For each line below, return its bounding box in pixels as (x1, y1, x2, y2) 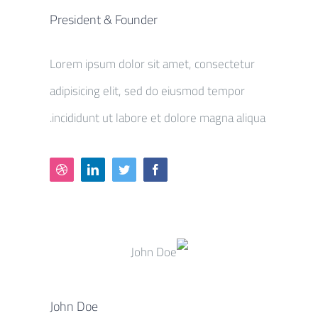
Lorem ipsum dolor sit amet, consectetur (50, 52, 255, 75)
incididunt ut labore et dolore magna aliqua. (52, 106, 265, 129)
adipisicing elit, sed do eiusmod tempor (50, 79, 245, 102)
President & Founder (50, 7, 158, 31)
